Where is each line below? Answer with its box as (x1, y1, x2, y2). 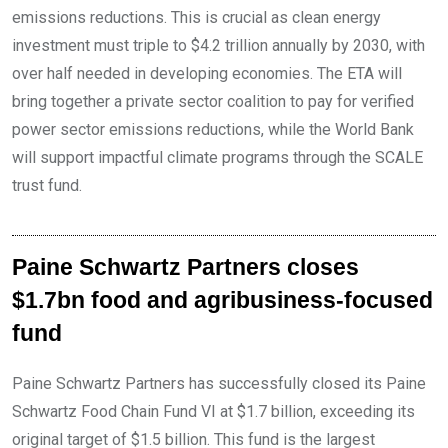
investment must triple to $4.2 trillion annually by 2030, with (12, 36, 425, 55)
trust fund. (12, 176, 82, 195)
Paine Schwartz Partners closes (12, 255, 359, 280)
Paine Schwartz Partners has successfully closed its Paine (12, 374, 426, 393)
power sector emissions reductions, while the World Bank (12, 120, 414, 139)
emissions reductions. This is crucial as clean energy (12, 8, 381, 27)
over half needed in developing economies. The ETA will (12, 64, 402, 83)
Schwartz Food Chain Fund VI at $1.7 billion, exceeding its (12, 402, 415, 421)
